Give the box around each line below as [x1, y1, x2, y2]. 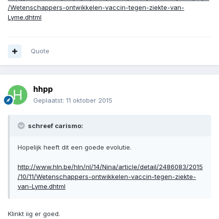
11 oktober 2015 [66, 96, 112, 105]
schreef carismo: [26, 122, 83, 130]
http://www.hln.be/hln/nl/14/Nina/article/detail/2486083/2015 [18, 163, 203, 171]
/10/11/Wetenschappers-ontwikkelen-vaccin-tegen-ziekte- [18, 173, 196, 181]
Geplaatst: [33, 96, 66, 105]
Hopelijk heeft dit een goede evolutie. [18, 143, 131, 152]
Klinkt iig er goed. [8, 210, 60, 218]
